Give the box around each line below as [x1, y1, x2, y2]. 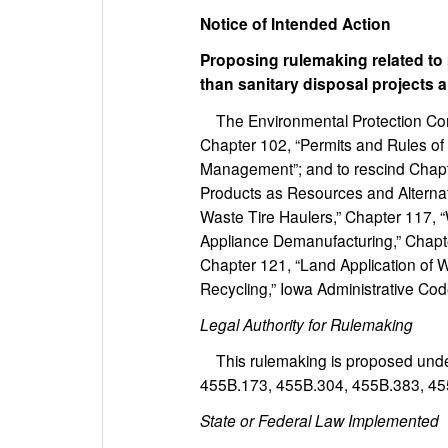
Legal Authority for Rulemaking [200, 313, 413, 335]
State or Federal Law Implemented [200, 409, 439, 431]
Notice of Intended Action [200, 12, 391, 35]
